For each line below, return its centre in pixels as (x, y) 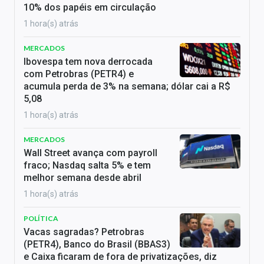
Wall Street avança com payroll (90, 153)
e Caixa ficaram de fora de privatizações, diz (120, 257)
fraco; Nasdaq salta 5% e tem (87, 166)
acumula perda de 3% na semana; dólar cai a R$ (127, 87)
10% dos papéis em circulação (90, 8)
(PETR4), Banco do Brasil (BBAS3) (97, 245)
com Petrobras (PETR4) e (79, 74)
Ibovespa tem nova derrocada (88, 62)
